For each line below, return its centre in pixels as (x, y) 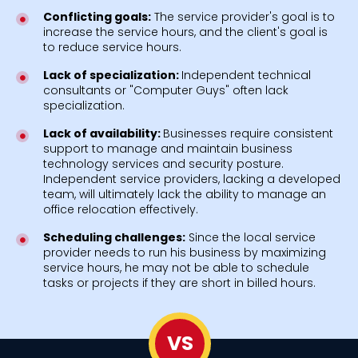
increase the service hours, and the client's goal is (185, 32)
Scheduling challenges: (114, 237)
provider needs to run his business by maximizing (184, 252)
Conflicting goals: (97, 16)
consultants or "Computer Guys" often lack (165, 90)
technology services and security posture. (163, 163)
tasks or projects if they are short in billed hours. (179, 282)
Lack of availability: (103, 133)
